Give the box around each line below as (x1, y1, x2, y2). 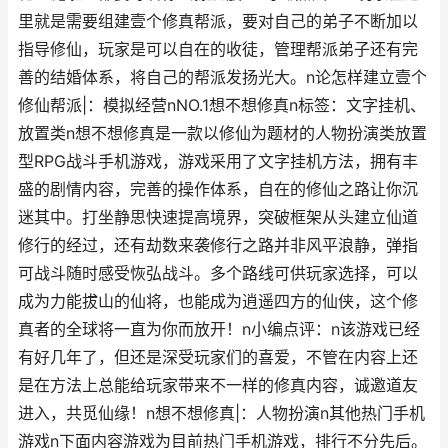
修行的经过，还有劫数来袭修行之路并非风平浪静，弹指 (18, 236, 418, 255)
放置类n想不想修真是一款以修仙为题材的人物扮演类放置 (18, 124, 427, 143)
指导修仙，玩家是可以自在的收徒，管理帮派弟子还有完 (18, 40, 418, 59)
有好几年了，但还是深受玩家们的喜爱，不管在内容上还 (18, 348, 418, 367)
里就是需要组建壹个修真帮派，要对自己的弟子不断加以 (18, 12, 418, 31)
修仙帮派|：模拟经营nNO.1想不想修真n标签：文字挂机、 (18, 96, 426, 115)
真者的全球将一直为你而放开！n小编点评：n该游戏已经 (18, 320, 420, 339)
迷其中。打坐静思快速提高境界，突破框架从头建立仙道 (18, 208, 418, 227)
